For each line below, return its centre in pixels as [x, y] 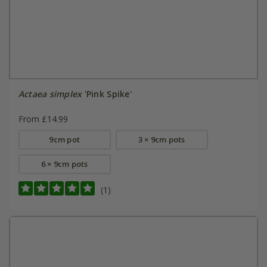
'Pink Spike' [107, 94]
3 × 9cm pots [162, 140]
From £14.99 [43, 119]
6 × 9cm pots [64, 164]
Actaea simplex [50, 94]
